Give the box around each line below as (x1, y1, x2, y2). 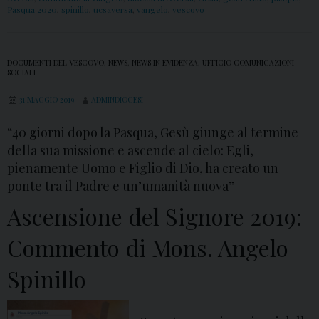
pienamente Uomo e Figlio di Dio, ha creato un (7, 159, 278, 177)
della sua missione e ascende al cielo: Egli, (7, 142, 253, 159)
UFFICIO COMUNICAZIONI (202, 58, 294, 68)
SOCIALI (7, 68, 36, 78)
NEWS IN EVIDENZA (132, 58, 198, 68)
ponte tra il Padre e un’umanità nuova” (7, 177, 235, 195)
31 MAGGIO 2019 (19, 95, 74, 105)
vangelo (137, 4, 168, 16)
